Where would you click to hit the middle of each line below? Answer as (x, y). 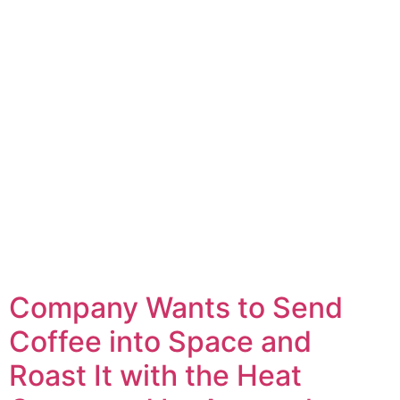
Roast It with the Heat (155, 375)
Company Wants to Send (176, 307)
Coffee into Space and (160, 341)
